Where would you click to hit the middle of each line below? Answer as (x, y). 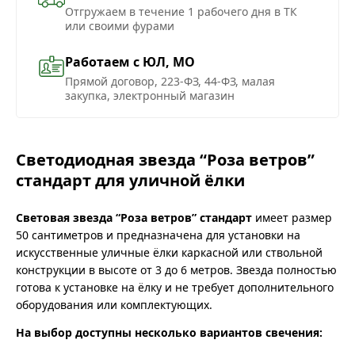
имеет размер (292, 218)
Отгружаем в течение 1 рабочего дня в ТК (181, 12)
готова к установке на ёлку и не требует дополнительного (175, 288)
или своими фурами (120, 26)
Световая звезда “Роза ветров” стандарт (134, 218)
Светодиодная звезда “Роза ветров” (165, 160)
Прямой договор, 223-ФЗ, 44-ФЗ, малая (170, 82)
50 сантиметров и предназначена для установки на (158, 235)
